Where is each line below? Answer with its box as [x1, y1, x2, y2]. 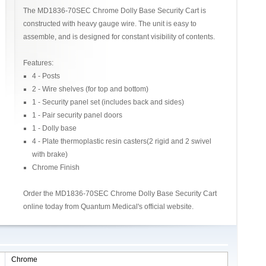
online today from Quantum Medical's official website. [23, 202, 194, 211]
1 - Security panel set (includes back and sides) [31, 98, 184, 106]
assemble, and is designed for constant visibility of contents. [23, 33, 215, 41]
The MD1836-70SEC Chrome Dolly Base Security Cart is [23, 7, 206, 15]
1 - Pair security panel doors [31, 111, 122, 119]
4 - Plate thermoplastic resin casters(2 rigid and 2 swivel [31, 137, 211, 145]
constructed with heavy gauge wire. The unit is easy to [23, 20, 197, 28]
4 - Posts [31, 72, 60, 80]
